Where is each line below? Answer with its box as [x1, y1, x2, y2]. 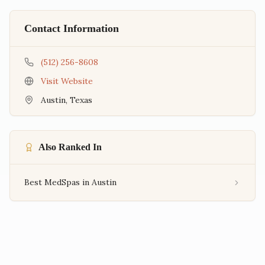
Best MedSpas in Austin [24, 177, 117, 188]
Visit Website [41, 76, 93, 86]
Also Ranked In [38, 142, 102, 152]
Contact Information [24, 22, 119, 34]
